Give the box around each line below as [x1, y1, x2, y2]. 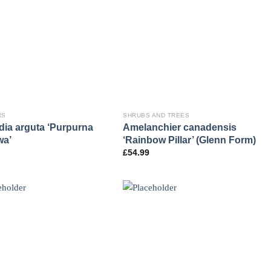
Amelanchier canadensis [123, 122, 237, 133]
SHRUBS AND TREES [123, 112, 190, 119]
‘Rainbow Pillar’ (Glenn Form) [123, 134, 256, 146]
